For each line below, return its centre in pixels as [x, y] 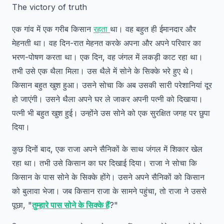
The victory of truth [49, 7]
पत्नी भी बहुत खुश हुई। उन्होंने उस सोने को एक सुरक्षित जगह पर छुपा [111, 113]
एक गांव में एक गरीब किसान [53, 29]
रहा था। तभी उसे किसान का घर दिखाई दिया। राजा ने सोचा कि [104, 163]
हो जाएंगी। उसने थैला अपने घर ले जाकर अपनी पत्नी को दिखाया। [107, 99]
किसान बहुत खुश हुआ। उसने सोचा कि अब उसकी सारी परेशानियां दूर [112, 85]
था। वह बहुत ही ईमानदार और [153, 29]
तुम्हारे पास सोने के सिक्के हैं [71, 205]
